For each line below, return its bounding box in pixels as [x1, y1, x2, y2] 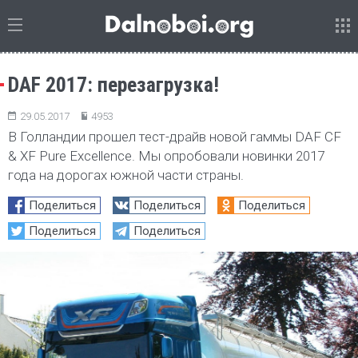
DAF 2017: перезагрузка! [8, 73, 219, 97]
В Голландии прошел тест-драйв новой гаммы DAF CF [8, 129, 341, 145]
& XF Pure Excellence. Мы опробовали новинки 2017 [8, 148, 324, 164]
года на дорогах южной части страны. [8, 167, 244, 183]
